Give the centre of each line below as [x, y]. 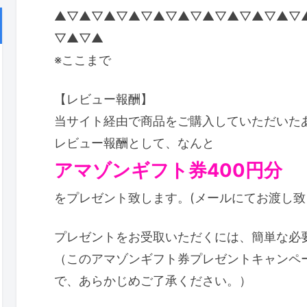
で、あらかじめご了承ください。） [153, 281]
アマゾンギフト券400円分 [168, 171]
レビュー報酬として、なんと [134, 143]
